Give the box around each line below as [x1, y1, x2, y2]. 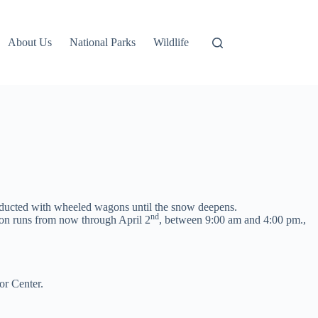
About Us [8, 36, 53, 48]
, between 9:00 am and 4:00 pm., [159, 214, 306, 226]
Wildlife [153, 36, 190, 48]
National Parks [70, 36, 136, 48]
